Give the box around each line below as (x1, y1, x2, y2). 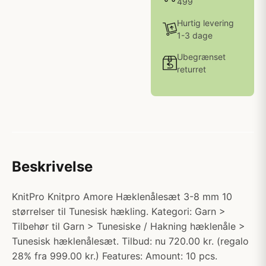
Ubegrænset (177, 52, 226, 62)
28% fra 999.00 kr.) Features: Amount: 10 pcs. (12, 250, 217, 262)
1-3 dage (177, 30, 213, 40)
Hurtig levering (177, 18, 234, 28)
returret (177, 64, 206, 74)
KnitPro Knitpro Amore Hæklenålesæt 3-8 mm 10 (12, 191, 232, 202)
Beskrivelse (12, 158, 93, 175)
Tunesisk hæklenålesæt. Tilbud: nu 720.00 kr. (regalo (12, 235, 249, 247)
